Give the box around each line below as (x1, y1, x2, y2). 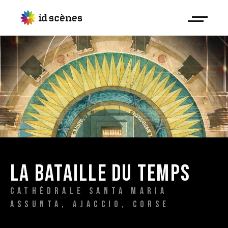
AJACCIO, (72, 199, 133, 210)
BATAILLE (34, 160, 111, 188)
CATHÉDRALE (10, 186, 90, 196)
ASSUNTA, (10, 199, 73, 210)
